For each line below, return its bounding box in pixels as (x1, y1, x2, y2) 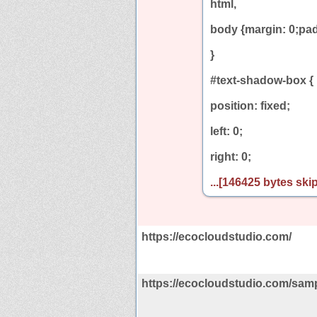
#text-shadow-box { (210, 74, 313, 86)
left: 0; (210, 125, 243, 137)
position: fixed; (210, 99, 290, 112)
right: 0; (210, 150, 251, 163)
